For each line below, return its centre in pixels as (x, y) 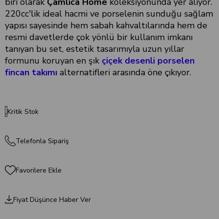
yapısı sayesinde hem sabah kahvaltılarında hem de (106, 25)
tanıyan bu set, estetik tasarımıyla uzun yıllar (95, 49)
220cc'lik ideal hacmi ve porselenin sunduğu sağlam (109, 13)
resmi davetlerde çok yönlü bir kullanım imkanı (99, 37)
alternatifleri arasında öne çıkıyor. (124, 72)
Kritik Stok (23, 111)
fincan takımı (31, 72)
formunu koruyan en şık (53, 60)
